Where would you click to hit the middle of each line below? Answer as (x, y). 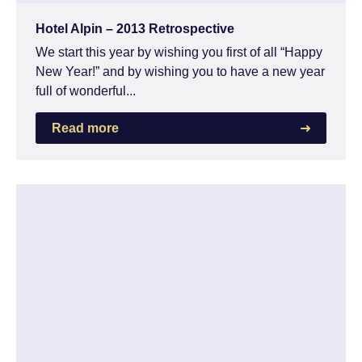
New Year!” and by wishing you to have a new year (180, 71)
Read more (85, 128)
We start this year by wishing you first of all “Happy (179, 52)
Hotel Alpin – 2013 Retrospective (135, 28)
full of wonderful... (86, 90)
